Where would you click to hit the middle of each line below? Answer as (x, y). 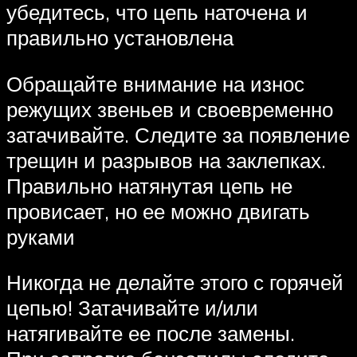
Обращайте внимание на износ (155, 83)
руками (41, 236)
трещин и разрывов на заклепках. (166, 160)
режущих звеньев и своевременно (170, 109)
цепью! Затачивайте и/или (132, 308)
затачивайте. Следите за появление (178, 134)
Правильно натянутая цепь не (149, 185)
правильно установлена (120, 37)
